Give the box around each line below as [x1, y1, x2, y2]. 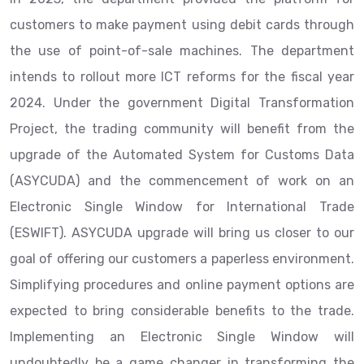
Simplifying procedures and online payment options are [10, 277, 354, 292]
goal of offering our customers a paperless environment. [10, 251, 354, 266]
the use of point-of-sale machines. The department [10, 43, 354, 58]
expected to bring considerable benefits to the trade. [10, 303, 354, 318]
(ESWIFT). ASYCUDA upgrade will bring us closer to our [10, 225, 354, 240]
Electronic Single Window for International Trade [10, 199, 354, 214]
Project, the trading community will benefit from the [10, 121, 354, 136]
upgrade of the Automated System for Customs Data [10, 147, 354, 162]
